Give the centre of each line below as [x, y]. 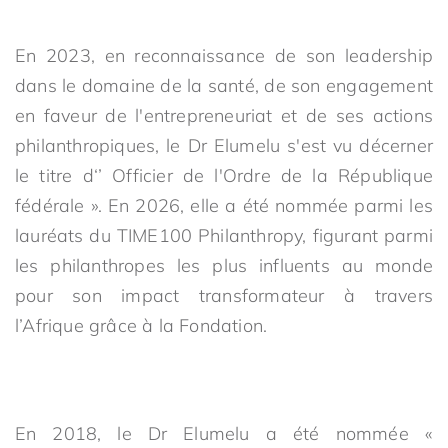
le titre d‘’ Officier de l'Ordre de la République [224, 175]
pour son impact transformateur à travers [224, 295]
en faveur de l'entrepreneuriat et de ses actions [224, 115]
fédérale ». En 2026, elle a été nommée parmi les [224, 205]
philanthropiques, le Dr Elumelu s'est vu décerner [224, 145]
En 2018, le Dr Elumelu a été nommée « [224, 433]
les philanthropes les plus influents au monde [224, 265]
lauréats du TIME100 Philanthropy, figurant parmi [224, 235]
